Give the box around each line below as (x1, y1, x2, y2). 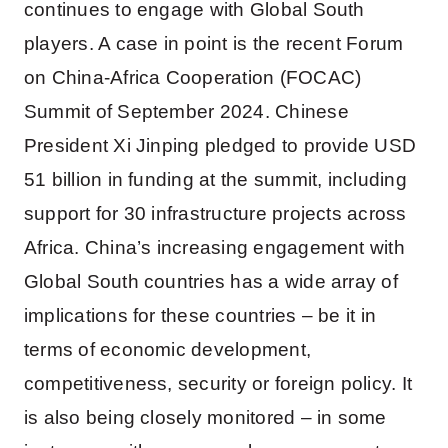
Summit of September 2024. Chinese (23, 100, 349, 122)
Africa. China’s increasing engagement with (23, 236, 405, 258)
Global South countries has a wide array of (23, 270, 398, 292)
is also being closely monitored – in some (23, 406, 387, 428)
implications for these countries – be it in (23, 304, 377, 326)
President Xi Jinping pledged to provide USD (23, 134, 417, 156)
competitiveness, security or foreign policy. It (23, 372, 413, 394)
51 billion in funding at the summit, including (23, 168, 407, 190)
